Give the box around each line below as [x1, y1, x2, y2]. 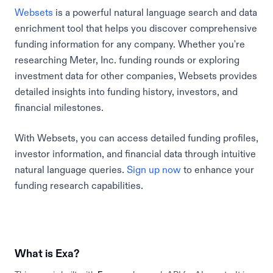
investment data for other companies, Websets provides [15, 71, 257, 80]
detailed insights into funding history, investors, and [15, 87, 238, 96]
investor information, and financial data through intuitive [15, 149, 256, 158]
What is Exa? [15, 248, 79, 259]
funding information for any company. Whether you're [15, 39, 245, 49]
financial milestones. [15, 102, 104, 112]
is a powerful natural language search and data [53, 7, 257, 17]
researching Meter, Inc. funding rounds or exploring [15, 55, 239, 65]
